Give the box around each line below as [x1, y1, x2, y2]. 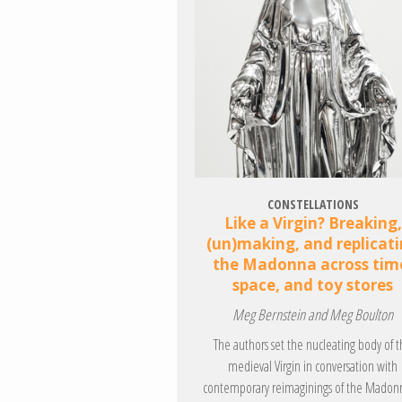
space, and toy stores [232, 274, 394, 295]
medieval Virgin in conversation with [228, 355, 398, 376]
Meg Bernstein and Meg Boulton [232, 303, 394, 325]
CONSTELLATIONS [267, 195, 359, 213]
